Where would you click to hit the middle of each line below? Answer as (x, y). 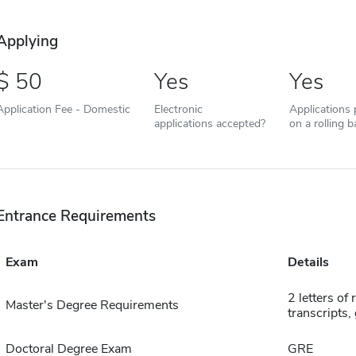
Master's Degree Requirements (92, 305)
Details (308, 262)
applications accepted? (209, 123)
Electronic (178, 108)
